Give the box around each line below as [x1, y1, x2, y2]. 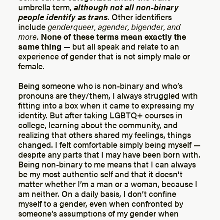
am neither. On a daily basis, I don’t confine [18, 187, 177, 199]
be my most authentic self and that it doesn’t [18, 167, 183, 180]
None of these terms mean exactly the [41, 29, 187, 42]
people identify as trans [18, 10, 108, 23]
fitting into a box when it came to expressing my [18, 98, 194, 111]
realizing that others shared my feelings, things [18, 128, 192, 140]
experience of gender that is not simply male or [18, 49, 191, 62]
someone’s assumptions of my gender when [18, 206, 179, 219]
